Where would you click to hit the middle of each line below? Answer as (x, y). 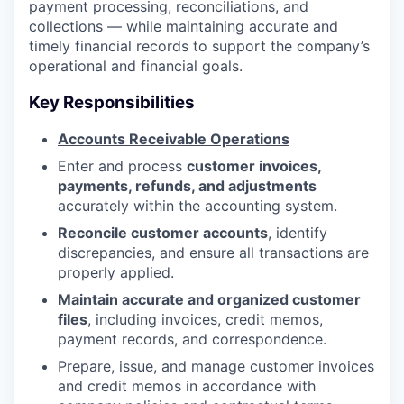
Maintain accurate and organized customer (209, 300)
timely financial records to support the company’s (199, 46)
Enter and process (122, 166)
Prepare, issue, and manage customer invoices (216, 367)
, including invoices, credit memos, (205, 320)
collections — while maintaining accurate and (184, 26)
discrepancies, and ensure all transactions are (213, 253)
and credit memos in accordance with (187, 386)
